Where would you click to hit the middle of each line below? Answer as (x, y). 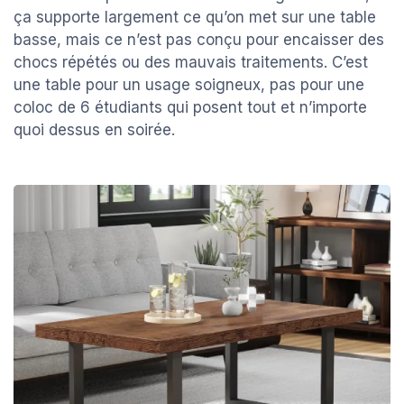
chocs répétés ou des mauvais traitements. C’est (191, 62)
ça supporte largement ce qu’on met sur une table (195, 17)
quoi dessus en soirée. (94, 129)
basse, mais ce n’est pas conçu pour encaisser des (199, 39)
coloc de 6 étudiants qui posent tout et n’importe (190, 107)
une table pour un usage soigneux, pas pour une (189, 84)
